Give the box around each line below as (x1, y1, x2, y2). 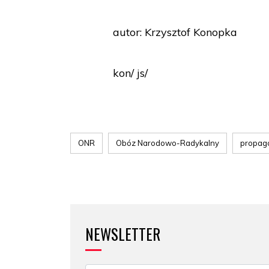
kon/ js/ (113, 66, 148, 80)
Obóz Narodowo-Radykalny (116, 138, 219, 148)
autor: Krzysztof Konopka (113, 25, 238, 39)
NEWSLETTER (85, 223, 160, 245)
